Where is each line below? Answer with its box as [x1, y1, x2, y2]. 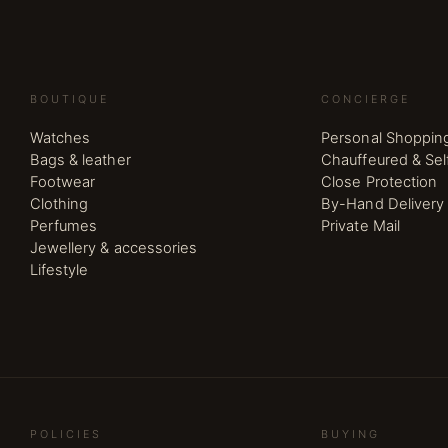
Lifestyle [29, 261, 89, 279]
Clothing [29, 195, 89, 213]
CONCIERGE [321, 92, 411, 106]
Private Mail [321, 217, 400, 235]
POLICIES [29, 427, 102, 441]
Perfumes [29, 217, 98, 235]
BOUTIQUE [29, 92, 109, 106]
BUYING [321, 427, 381, 441]
